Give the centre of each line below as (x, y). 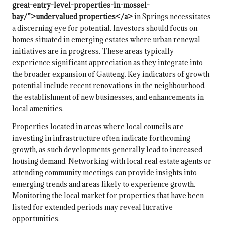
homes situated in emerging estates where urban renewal (106, 40)
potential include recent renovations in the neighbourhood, (109, 86)
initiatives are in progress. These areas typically (93, 51)
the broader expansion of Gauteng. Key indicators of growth (111, 74)
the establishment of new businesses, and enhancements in (108, 97)
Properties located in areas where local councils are (98, 127)
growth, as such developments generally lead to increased (107, 150)
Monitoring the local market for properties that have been (108, 196)
